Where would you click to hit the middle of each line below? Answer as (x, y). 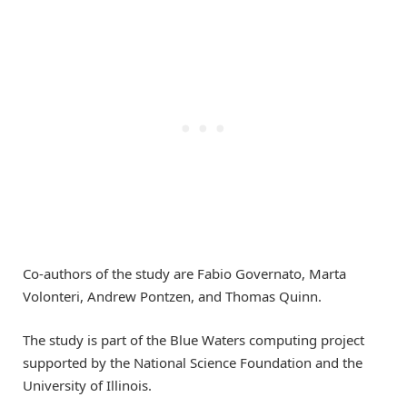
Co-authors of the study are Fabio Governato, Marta (184, 273)
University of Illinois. (87, 385)
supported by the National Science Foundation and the (193, 362)
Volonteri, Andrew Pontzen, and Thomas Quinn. (172, 296)
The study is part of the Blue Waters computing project (194, 339)
